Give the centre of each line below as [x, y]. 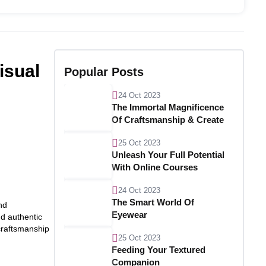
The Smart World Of [153, 202]
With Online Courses [155, 167]
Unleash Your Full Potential [168, 155]
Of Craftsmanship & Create [168, 120]
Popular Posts [104, 72]
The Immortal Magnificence [168, 107]
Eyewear [129, 215]
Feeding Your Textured [159, 250]
